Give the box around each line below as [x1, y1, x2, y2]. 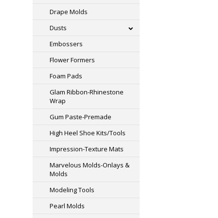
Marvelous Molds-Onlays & [50, 161, 130, 169]
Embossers [50, 39, 83, 48]
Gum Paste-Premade [50, 112, 112, 121]
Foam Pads [50, 72, 83, 80]
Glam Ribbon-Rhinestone [50, 88, 124, 96]
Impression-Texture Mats [50, 145, 124, 153]
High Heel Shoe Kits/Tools [50, 128, 126, 137]
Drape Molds [50, 7, 88, 16]
